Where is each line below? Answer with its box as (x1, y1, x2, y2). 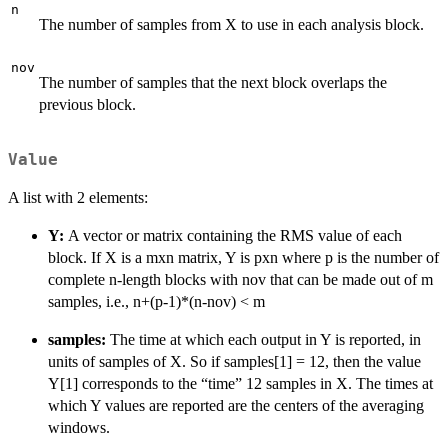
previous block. (39, 95, 136, 113)
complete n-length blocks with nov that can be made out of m (48, 271, 433, 289)
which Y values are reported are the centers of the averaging (48, 397, 424, 415)
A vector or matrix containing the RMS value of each (68, 227, 402, 245)
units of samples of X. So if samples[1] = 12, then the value (48, 353, 421, 371)
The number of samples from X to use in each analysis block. (39, 15, 424, 33)
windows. (48, 419, 110, 437)
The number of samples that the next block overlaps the (39, 73, 387, 91)
